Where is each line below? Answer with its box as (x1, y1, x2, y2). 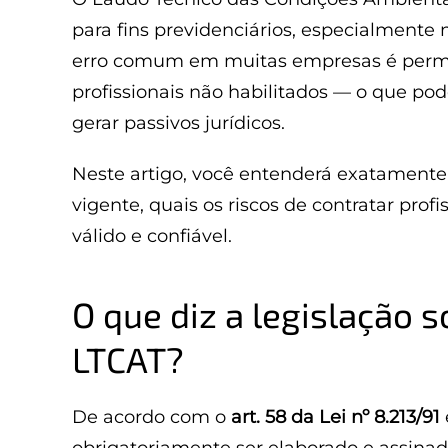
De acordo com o (72, 406, 231, 428)
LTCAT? (72, 338, 184, 380)
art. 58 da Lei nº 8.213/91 (231, 406, 440, 428)
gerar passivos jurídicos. (72, 112, 285, 134)
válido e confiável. (72, 225, 232, 247)
